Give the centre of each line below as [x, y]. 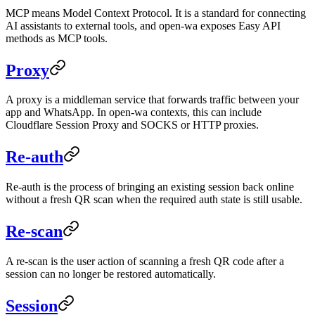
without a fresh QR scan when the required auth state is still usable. [154, 200]
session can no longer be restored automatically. [111, 274]
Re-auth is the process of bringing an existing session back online [150, 187]
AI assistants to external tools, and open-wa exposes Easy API [143, 25]
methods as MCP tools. [57, 38]
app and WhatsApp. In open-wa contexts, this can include [134, 112]
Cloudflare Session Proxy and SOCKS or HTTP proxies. [132, 125]
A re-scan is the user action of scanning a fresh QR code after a [145, 262]
